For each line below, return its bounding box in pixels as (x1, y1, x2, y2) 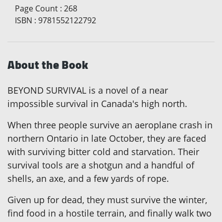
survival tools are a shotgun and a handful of (7, 159, 194, 171)
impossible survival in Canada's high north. (7, 98, 187, 110)
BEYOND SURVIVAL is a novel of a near (7, 84, 168, 96)
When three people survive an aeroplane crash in (7, 119, 213, 131)
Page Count (15, 3, 58, 14)
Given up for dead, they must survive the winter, (7, 194, 207, 206)
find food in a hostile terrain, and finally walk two (7, 207, 212, 219)
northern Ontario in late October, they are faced (7, 132, 206, 144)
